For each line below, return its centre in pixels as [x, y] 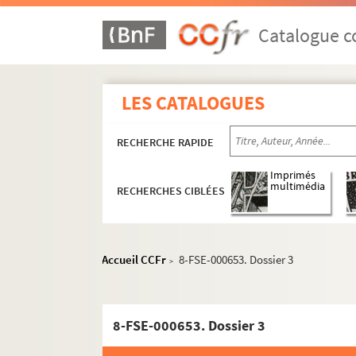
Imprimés [293, 176]
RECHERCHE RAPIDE [166, 142]
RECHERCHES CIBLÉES [171, 191]
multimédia [298, 187]
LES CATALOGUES [193, 103]
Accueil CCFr [134, 259]
